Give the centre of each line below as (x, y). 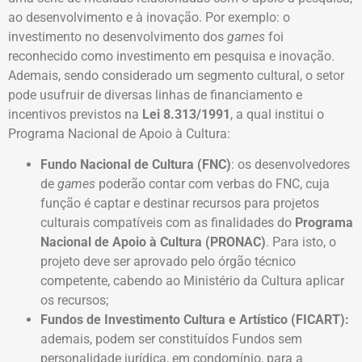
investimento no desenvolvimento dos (118, 36)
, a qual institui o (277, 114)
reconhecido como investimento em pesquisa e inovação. (171, 56)
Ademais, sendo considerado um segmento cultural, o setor (176, 75)
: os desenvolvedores (290, 165)
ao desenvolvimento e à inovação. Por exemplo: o (149, 17)
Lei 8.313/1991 (186, 114)
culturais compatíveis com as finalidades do (168, 223)
